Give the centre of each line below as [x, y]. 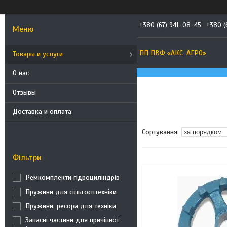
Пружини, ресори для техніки [71, 206]
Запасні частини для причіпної [72, 220]
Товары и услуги [38, 54]
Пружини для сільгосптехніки [71, 192]
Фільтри [27, 158]
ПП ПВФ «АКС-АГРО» [173, 53]
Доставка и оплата [42, 112]
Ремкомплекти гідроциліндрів [72, 178]
